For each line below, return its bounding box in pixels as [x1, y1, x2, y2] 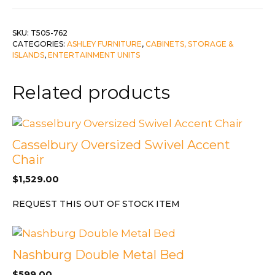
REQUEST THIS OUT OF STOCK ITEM [12, 198, 180, 209]
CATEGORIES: [12, 39, 67, 48]
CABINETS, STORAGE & [145, 39, 233, 48]
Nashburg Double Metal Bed [12, 247, 184, 262]
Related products [12, 80, 170, 104]
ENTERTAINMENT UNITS [48, 50, 140, 60]
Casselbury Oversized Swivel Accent [12, 137, 230, 152]
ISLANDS [12, 50, 44, 60]
